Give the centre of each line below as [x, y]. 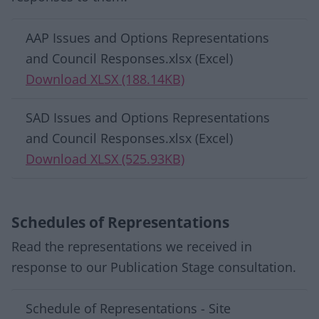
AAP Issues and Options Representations [147, 38]
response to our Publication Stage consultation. [154, 267]
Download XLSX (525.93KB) [105, 159]
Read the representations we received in [132, 246]
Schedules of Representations [120, 222]
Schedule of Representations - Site [128, 308]
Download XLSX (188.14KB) [105, 79]
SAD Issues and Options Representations [148, 117]
